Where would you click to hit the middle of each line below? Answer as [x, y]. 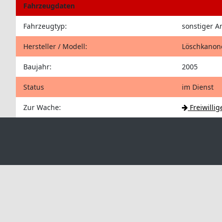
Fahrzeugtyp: [45, 26]
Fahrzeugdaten [49, 6]
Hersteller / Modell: [55, 46]
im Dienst [197, 87]
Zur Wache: [42, 107]
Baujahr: [37, 67]
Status [34, 87]
